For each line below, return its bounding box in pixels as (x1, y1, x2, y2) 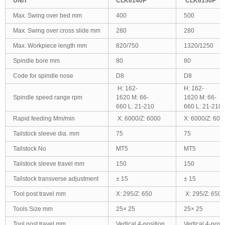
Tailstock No (13, 145, 46, 152)
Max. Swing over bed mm (13, 12, 82, 19)
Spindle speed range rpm (13, 94, 82, 101)
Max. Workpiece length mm (13, 42, 87, 49)
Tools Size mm (13, 205, 53, 212)
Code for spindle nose (13, 72, 73, 79)
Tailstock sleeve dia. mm (13, 130, 79, 137)
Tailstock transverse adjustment (13, 175, 98, 182)
